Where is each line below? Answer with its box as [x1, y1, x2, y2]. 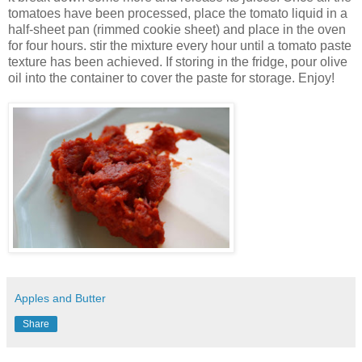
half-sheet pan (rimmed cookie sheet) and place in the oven [8, 22, 346, 36]
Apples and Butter [15, 291, 106, 305]
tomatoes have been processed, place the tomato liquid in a [8, 6, 347, 20]
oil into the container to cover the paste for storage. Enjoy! [8, 70, 335, 85]
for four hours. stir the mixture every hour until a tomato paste [8, 38, 351, 53]
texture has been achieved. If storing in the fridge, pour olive [8, 54, 347, 69]
